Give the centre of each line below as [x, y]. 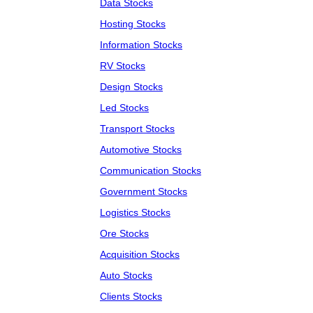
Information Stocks [141, 45]
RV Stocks [123, 66]
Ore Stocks [124, 234]
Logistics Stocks [135, 213]
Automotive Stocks [141, 150]
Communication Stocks [151, 171]
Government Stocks [144, 192]
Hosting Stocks [133, 24]
